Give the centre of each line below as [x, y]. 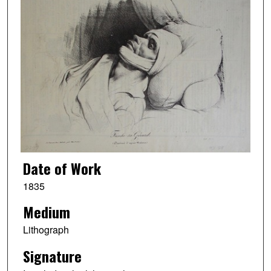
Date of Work [62, 168]
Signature [52, 256]
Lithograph [46, 230]
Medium [46, 212]
